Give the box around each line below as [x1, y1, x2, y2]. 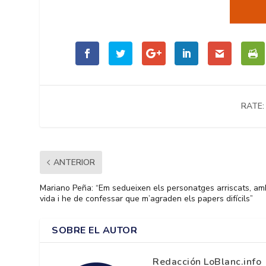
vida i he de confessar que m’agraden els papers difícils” [40, 192, 254, 204]
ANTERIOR [53, 156, 96, 168]
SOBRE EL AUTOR [52, 223, 138, 237]
